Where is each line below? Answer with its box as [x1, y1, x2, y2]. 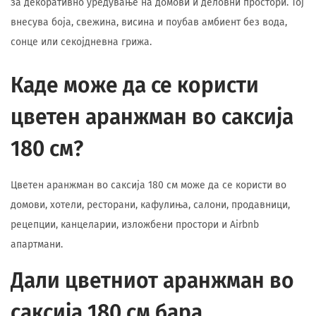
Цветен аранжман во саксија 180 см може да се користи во [11, 179, 286, 191]
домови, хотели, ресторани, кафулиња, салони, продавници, [11, 199, 290, 211]
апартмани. [11, 238, 63, 250]
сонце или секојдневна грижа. [11, 36, 152, 48]
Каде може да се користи [11, 73, 259, 98]
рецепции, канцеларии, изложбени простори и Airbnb [11, 219, 259, 231]
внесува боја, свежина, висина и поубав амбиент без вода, [11, 16, 287, 28]
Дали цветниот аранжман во [11, 268, 294, 293]
